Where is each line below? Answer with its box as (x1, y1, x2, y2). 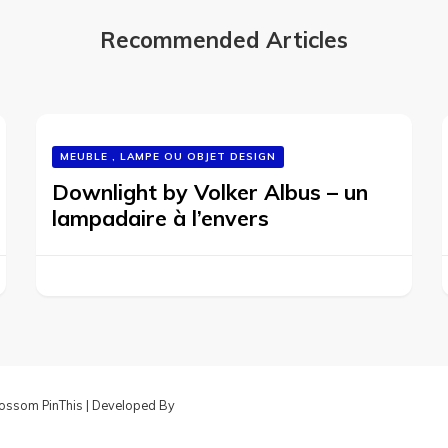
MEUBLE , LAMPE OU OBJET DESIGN (60, 150, 277, 163)
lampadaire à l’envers (52, 205, 270, 231)
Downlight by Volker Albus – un (52, 179, 369, 205)
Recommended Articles (100, 26, 348, 54)
